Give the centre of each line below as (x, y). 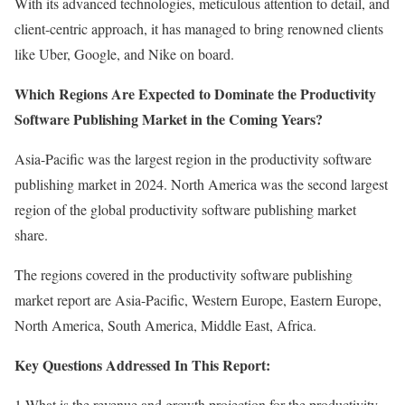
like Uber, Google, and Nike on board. (124, 54)
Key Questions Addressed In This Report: (142, 365)
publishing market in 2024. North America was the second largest (201, 184)
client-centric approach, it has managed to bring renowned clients (199, 28)
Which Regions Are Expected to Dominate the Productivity (195, 94)
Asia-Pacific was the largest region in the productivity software (193, 159)
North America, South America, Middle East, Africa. (165, 325)
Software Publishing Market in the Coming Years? (169, 119)
